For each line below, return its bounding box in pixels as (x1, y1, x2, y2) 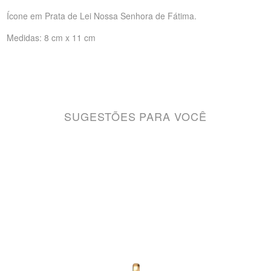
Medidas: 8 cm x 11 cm (7, 31, 96, 44)
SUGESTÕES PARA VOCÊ (64, 108, 207, 124)
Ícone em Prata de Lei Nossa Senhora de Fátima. (7, 10, 197, 22)
